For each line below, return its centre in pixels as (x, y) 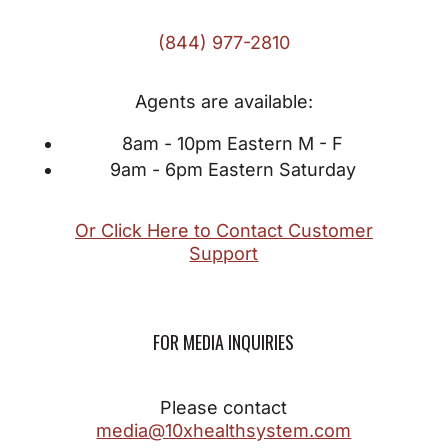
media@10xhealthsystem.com (224, 431)
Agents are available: (223, 102)
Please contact (224, 408)
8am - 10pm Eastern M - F (233, 144)
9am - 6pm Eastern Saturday (232, 170)
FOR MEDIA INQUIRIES (224, 342)
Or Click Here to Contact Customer (223, 231)
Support (224, 254)
